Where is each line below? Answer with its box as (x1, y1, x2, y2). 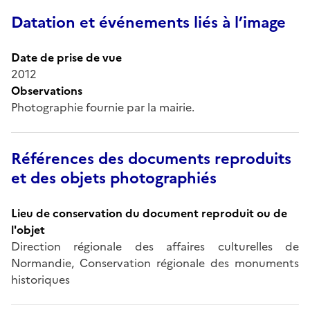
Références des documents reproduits (11, 147, 291, 170)
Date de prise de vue (11, 48, 122, 66)
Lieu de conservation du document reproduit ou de (11, 204, 287, 221)
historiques (11, 271, 70, 288)
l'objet (11, 221, 45, 238)
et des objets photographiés (11, 166, 217, 190)
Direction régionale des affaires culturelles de (11, 237, 299, 255)
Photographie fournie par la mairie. (11, 98, 194, 116)
